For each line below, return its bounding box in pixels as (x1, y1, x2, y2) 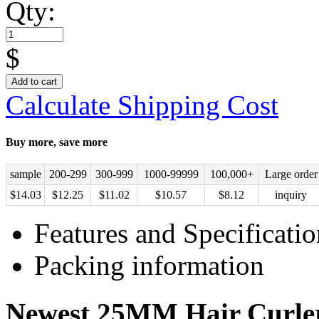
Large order (264, 168, 318, 181)
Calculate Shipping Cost (6, 89, 278, 120)
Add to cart (11, 75, 57, 87)
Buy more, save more (6, 136, 108, 149)
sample (9, 168, 41, 181)
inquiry (275, 189, 307, 202)
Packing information (34, 250, 264, 281)
